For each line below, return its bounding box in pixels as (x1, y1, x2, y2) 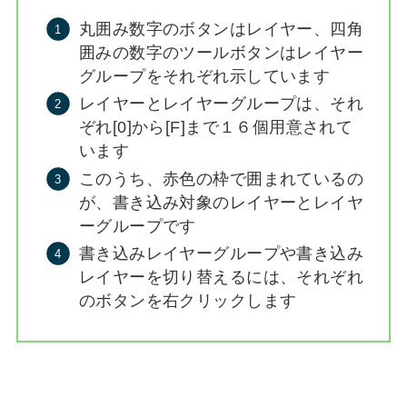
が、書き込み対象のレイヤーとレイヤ (79, 193, 363, 212)
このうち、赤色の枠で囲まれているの (79, 169, 363, 188)
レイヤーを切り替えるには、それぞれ (79, 268, 363, 287)
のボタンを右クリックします (79, 292, 297, 311)
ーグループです (79, 216, 196, 235)
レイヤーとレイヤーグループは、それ (79, 94, 363, 114)
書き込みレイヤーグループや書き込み (79, 244, 363, 263)
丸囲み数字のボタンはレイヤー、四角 (79, 19, 363, 38)
